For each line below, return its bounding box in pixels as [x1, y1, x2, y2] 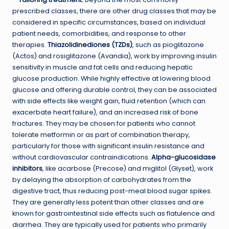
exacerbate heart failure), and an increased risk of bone [12, 107, 198, 117]
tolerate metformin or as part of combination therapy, [12, 130, 190, 139]
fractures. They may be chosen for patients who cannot [12, 119, 195, 128]
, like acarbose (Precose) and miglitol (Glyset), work [42, 164, 213, 173]
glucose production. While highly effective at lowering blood [12, 74, 211, 83]
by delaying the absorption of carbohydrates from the [12, 175, 191, 184]
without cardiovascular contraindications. [12, 152, 151, 162]
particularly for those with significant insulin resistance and [12, 141, 204, 150]
